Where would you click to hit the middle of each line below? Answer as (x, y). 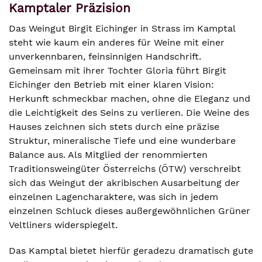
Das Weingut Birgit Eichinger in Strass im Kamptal (122, 28)
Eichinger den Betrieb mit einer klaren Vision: (111, 85)
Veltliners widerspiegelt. (63, 225)
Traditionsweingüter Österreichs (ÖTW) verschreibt (125, 169)
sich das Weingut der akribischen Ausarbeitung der (124, 183)
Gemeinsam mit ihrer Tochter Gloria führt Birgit (118, 70)
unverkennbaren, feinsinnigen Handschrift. (105, 56)
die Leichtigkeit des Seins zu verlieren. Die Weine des (129, 113)
